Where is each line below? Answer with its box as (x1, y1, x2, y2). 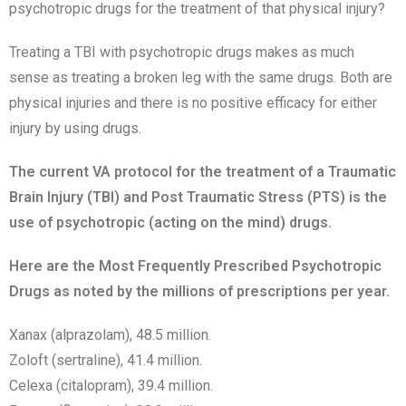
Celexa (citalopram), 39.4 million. (9, 377, 213, 394)
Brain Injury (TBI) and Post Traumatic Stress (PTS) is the (9, 188, 387, 206)
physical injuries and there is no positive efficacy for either (9, 94, 377, 111)
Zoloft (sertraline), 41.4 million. (9, 352, 202, 369)
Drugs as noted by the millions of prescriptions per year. (9, 283, 390, 300)
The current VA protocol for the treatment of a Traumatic (9, 163, 396, 180)
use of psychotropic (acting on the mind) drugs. (9, 214, 332, 231)
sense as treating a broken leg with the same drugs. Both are (9, 69, 392, 86)
